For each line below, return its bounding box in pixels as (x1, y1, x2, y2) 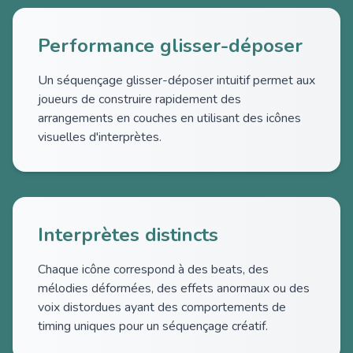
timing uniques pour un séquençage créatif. (38, 318, 268, 335)
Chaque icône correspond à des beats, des (38, 261, 269, 278)
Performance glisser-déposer (38, 33, 303, 58)
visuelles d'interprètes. (38, 128, 162, 146)
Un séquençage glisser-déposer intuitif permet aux (38, 72, 315, 89)
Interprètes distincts (38, 222, 218, 247)
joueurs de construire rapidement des (38, 91, 241, 108)
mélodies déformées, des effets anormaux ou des (38, 280, 310, 297)
